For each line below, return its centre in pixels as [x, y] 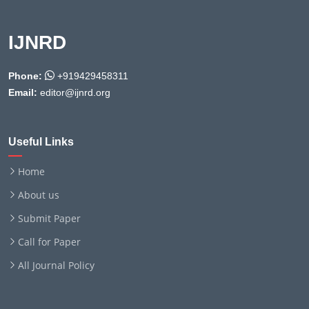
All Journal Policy [56, 265]
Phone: [25, 76]
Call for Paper [49, 241]
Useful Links [41, 141]
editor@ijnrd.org [74, 92]
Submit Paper [49, 218]
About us [39, 195]
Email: [23, 92]
